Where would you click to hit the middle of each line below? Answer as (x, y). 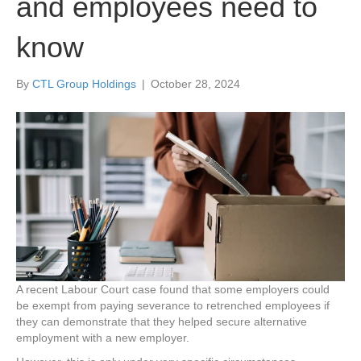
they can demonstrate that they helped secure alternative (162, 322)
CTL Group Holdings (84, 84)
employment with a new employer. (103, 338)
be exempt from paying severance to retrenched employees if (173, 306)
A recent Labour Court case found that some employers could (173, 290)
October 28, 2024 (195, 84)
